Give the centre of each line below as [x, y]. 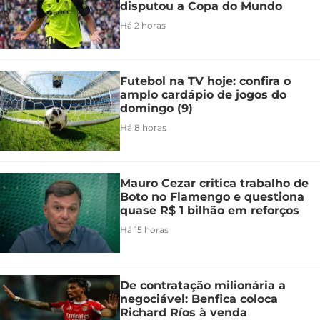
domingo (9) [156, 109]
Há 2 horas [143, 26]
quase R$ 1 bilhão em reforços [210, 211]
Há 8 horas [143, 128]
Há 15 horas [144, 230]
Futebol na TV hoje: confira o [205, 81]
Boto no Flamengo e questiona [212, 197]
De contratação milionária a [203, 286]
